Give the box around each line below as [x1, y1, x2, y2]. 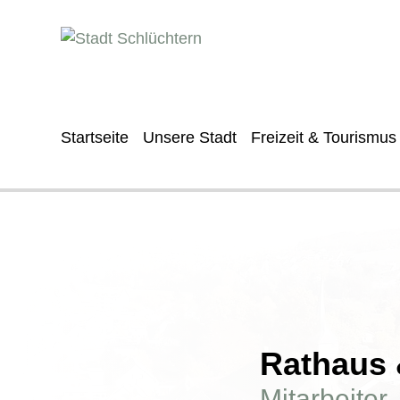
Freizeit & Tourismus [251, 129, 396, 146]
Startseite [61, 129, 129, 146]
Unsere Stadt [143, 129, 237, 146]
